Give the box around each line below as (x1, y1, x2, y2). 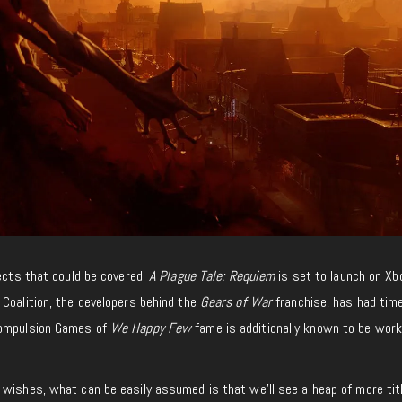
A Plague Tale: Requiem (149, 266, 275, 285)
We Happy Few (109, 318, 192, 337)
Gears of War (199, 292, 273, 311)
